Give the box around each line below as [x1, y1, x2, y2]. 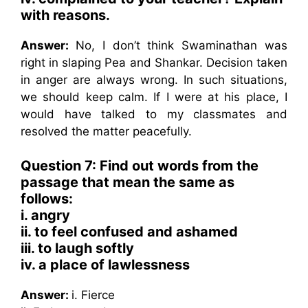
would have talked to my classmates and [21, 107, 287, 121]
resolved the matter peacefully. [21, 124, 192, 138]
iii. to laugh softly [21, 240, 134, 256]
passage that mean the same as [21, 174, 234, 190]
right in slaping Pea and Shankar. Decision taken [21, 55, 287, 69]
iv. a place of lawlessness [21, 256, 190, 273]
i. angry [21, 207, 70, 223]
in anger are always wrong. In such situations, [21, 72, 287, 87]
